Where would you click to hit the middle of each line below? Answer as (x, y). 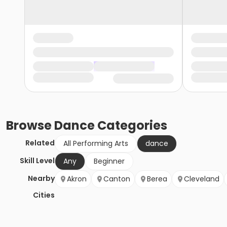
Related (40, 143)
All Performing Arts (96, 144)
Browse (30, 126)
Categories (131, 126)
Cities (44, 195)
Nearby (41, 179)
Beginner (109, 161)
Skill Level (37, 161)
